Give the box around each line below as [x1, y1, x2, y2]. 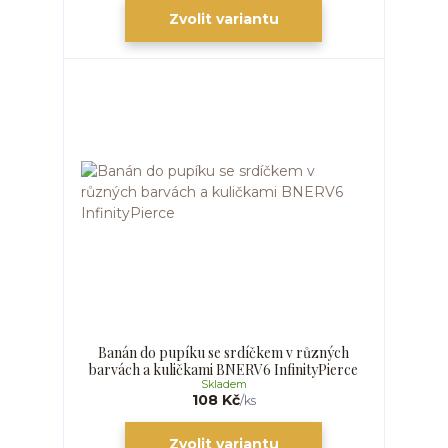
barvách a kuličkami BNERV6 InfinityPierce [89, 359, 359, 379]
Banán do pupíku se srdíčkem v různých [98, 342, 350, 362]
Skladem [200, 377, 247, 391]
